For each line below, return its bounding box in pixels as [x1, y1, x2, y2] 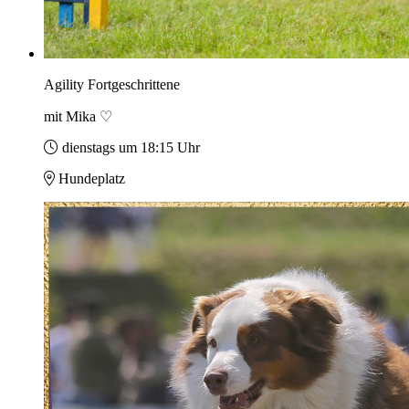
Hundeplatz [58, 171, 125, 187]
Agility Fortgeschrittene [44, 77, 180, 93]
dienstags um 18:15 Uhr [62, 140, 200, 156]
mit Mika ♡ [44, 109, 112, 125]
